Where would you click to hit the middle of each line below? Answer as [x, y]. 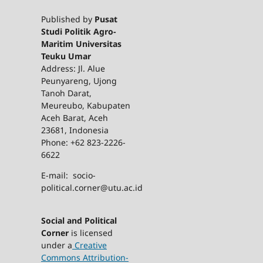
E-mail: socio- [68, 175]
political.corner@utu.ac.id [92, 187]
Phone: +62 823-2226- [83, 142]
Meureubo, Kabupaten [85, 105]
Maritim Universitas [81, 43]
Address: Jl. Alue [73, 68]
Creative [90, 245]
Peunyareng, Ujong [79, 80]
